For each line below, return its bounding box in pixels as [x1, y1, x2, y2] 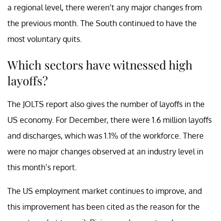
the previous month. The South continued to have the [7, 18, 197, 28]
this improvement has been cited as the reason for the [7, 201, 200, 212]
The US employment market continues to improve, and [7, 185, 202, 196]
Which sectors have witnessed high [7, 56, 192, 73]
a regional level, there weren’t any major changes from [7, 2, 202, 12]
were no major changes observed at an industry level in [7, 146, 203, 156]
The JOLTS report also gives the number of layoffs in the [7, 99, 205, 109]
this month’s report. [7, 162, 77, 172]
